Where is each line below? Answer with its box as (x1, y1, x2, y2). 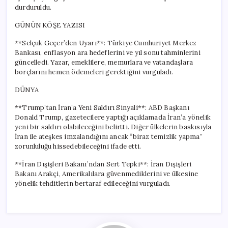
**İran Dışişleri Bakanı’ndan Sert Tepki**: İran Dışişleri (15, 159, 192, 168)
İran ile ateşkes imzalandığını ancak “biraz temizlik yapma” (15, 132, 203, 141)
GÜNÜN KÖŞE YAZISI (15, 20, 85, 30)
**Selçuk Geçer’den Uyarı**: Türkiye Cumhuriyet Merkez (15, 38, 197, 47)
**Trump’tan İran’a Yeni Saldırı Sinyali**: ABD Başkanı (15, 103, 189, 112)
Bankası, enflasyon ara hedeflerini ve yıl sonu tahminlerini (15, 48, 201, 57)
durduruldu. (15, 3, 52, 12)
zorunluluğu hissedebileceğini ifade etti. (15, 141, 141, 151)
